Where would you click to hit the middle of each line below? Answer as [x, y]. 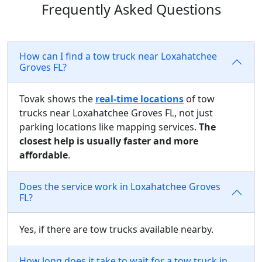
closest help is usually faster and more [109, 141]
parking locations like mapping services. [109, 127]
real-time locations [139, 99]
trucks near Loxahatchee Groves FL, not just [116, 113]
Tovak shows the [57, 99]
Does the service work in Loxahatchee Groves [120, 186]
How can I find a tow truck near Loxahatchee [118, 56]
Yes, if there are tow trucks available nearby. [116, 229]
